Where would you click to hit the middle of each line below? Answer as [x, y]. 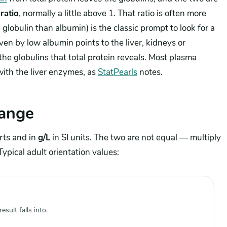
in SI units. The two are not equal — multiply [136, 138]
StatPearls [118, 72]
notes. [150, 72]
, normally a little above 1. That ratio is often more [112, 13]
